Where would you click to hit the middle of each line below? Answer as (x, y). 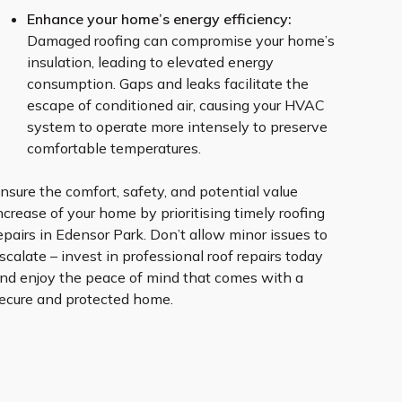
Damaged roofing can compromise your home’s (181, 40)
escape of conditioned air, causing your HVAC (176, 105)
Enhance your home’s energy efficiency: (159, 19)
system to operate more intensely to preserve (177, 127)
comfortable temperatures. (114, 148)
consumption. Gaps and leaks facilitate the (168, 83)
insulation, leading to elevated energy (150, 62)
